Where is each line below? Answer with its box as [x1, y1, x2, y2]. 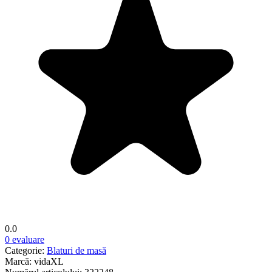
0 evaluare [5, 234, 44, 245]
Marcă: [5, 256, 34, 267]
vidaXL [34, 256, 64, 267]
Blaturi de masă [47, 245, 106, 256]
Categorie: [5, 245, 47, 256]
